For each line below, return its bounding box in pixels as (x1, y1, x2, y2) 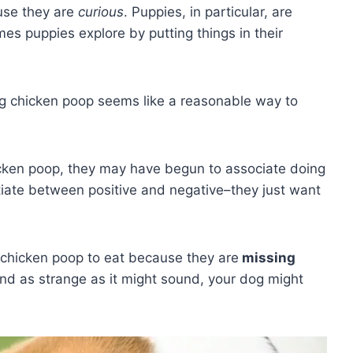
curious (78, 3, 124, 20)
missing (239, 249, 295, 266)
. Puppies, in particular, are (124, 3, 292, 20)
